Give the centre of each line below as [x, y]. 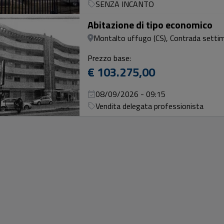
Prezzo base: [109, 58]
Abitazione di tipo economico [150, 25]
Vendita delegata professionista [149, 106]
